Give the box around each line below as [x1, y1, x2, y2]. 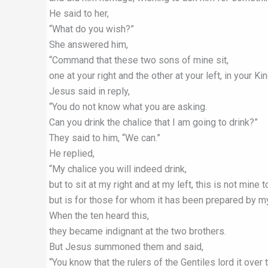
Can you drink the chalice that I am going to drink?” [49, 117, 258, 128]
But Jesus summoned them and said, [49, 241, 203, 252]
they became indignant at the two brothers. [49, 226, 226, 237]
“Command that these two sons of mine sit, [49, 54, 229, 66]
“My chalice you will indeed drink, [49, 163, 187, 175]
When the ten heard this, [49, 210, 149, 221]
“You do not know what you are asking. [49, 101, 207, 112]
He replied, [49, 148, 95, 159]
